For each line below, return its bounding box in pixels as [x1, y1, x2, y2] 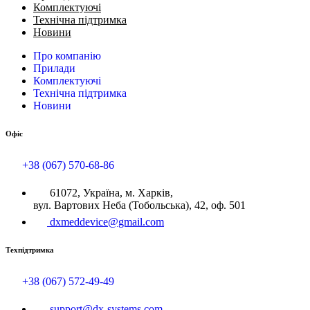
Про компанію [33, 49, 101, 62]
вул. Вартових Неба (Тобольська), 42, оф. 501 [33, 199, 246, 211]
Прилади [33, 62, 75, 74]
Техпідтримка [6, 245, 54, 254]
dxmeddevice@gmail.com [50, 215, 164, 228]
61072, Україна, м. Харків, [50, 186, 173, 199]
